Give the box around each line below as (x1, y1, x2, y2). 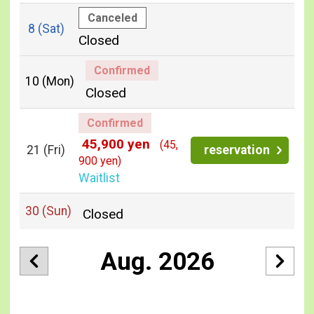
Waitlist (78, 170, 120, 185)
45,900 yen (81, 135, 150, 152)
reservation (203, 142, 270, 157)
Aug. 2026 (100, 246, 214, 276)
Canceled (87, 11, 137, 25)
